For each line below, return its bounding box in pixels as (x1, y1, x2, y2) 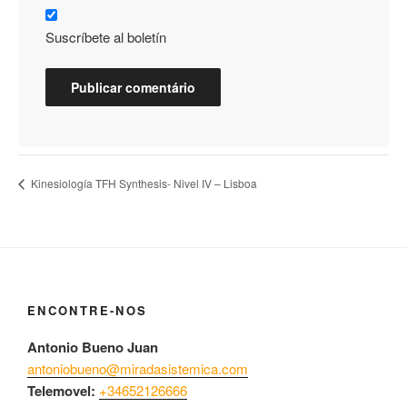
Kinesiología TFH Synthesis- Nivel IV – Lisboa (28, 174, 257, 191)
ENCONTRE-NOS (27, 301, 148, 319)
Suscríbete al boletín (45, 26, 166, 46)
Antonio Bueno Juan (27, 337, 158, 358)
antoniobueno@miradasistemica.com (27, 359, 248, 379)
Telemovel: (27, 381, 99, 402)
